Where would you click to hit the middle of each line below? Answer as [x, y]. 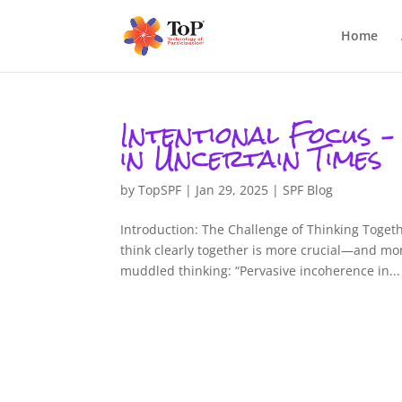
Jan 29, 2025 [232, 190]
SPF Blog [308, 190]
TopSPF [160, 190]
